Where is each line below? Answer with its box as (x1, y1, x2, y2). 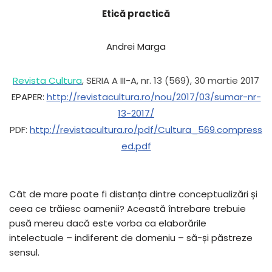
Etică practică (102, 7, 170, 20)
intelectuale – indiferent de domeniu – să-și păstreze (9, 231, 253, 244)
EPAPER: (11, 90, 47, 103)
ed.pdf (121, 140, 151, 152)
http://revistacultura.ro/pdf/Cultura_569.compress (30, 123, 262, 136)
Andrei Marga (106, 40, 166, 53)
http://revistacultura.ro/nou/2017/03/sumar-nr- (46, 90, 261, 103)
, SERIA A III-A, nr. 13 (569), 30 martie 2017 (82, 74, 259, 87)
